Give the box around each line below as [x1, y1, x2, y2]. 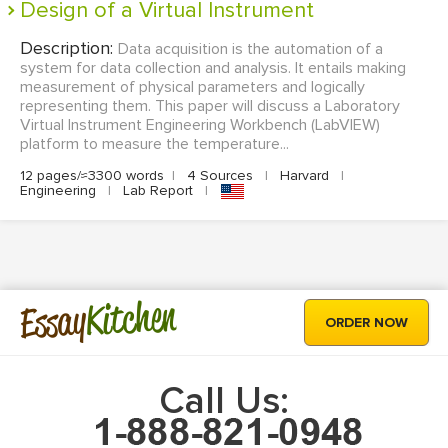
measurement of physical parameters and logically [20, 77, 365, 98]
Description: [20, 37, 118, 60]
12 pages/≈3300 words [20, 167, 164, 185]
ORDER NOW [325, 314, 408, 332]
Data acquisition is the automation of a [118, 39, 383, 60]
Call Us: [159, 378, 289, 425]
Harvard [276, 167, 333, 185]
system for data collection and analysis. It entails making [20, 58, 406, 79]
